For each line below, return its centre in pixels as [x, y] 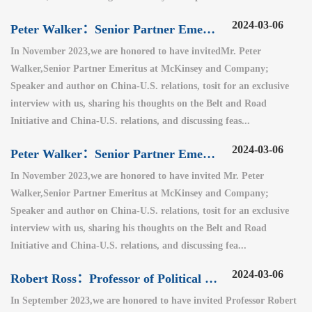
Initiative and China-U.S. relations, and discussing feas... [130, 120]
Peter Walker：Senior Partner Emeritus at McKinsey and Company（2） [209, 29]
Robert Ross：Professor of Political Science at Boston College [211, 278]
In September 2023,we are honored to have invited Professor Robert [154, 300]
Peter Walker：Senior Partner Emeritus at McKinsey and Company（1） [209, 154]
